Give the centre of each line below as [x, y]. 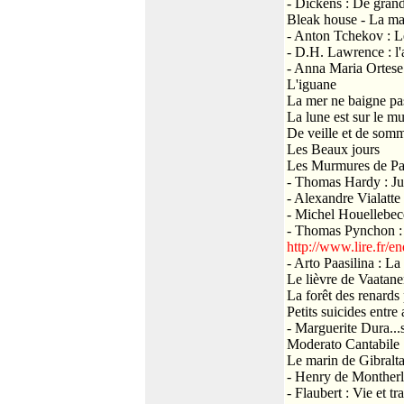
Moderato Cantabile [343, 344]
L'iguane [312, 84]
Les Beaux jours [333, 149]
